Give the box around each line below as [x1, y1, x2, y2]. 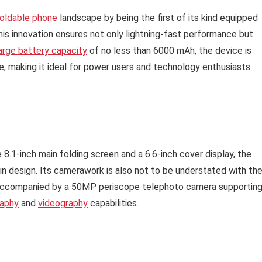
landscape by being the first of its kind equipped [57, 12, 258, 24]
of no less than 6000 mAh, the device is [87, 45, 251, 57]
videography [38, 198, 88, 209]
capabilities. [88, 198, 139, 209]
